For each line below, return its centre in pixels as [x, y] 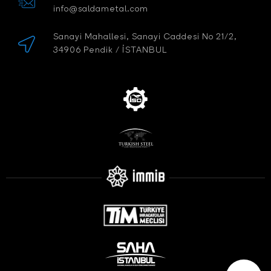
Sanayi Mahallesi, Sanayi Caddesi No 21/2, [145, 38]
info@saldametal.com [101, 10]
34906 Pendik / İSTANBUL [110, 51]
